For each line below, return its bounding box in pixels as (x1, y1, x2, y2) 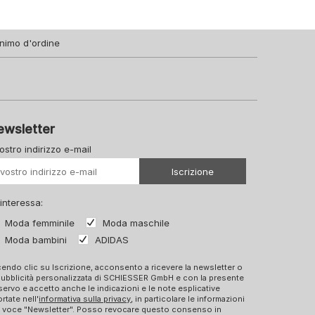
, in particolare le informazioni (131, 294, 245, 304)
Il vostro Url (250, 145, 300, 157)
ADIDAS (95, 234, 129, 246)
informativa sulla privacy (39, 294, 131, 304)
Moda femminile (5, 217, 75, 229)
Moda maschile (103, 217, 170, 229)
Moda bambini (5, 234, 67, 246)
